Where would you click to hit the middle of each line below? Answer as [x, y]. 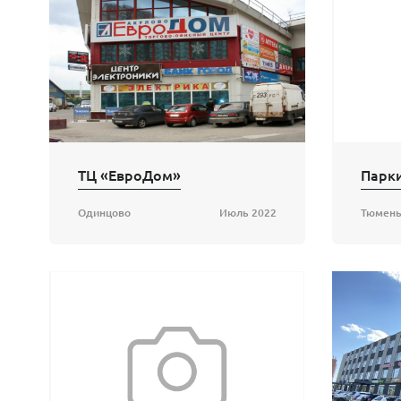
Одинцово [104, 213]
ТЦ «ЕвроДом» [129, 175]
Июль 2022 [248, 213]
